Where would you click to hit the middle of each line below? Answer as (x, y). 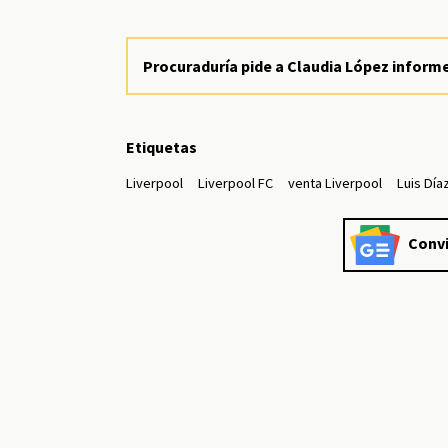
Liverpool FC (236, 183)
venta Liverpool (335, 183)
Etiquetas (162, 147)
